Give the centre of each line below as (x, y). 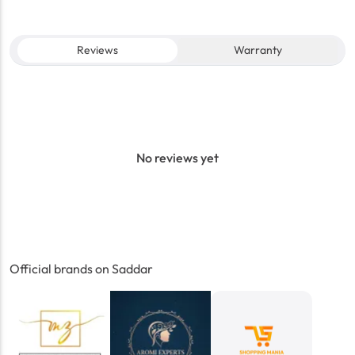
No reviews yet (177, 158)
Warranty (258, 50)
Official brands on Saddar (81, 269)
